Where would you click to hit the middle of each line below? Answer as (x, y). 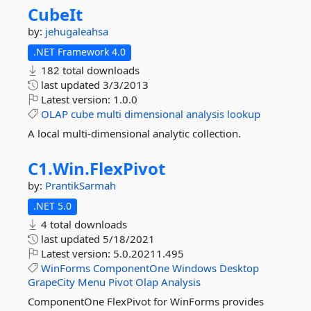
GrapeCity (51, 282)
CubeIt (55, 14)
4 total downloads (83, 224)
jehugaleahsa (77, 31)
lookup (244, 114)
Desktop (239, 268)
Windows (194, 268)
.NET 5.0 (52, 206)
